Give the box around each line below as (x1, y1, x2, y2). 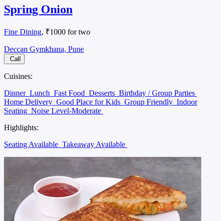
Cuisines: (4, 72, 33, 80)
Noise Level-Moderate (31, 106, 103, 115)
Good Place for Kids (56, 97, 122, 106)
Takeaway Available (62, 140, 127, 148)
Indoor (177, 97, 197, 106)
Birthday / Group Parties (119, 88, 197, 97)
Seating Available (4, 140, 60, 148)
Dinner (4, 88, 28, 97)
